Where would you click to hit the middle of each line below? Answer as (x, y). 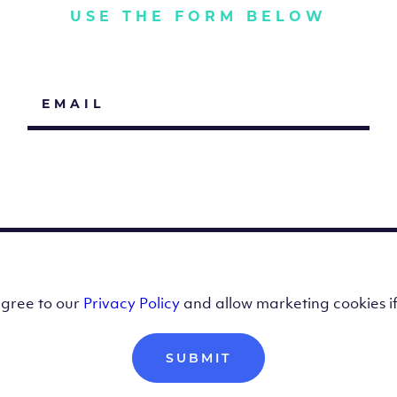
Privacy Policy (132, 303)
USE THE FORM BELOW (198, 16)
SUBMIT (198, 358)
